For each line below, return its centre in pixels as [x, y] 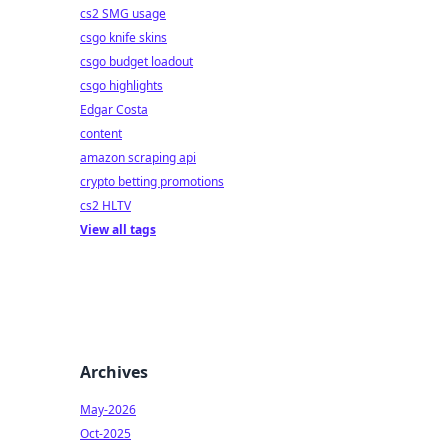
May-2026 [108, 409]
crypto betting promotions [152, 181]
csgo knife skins [123, 37]
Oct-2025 [105, 433]
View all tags [118, 229]
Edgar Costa [114, 109]
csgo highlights [121, 85]
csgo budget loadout [136, 61]
